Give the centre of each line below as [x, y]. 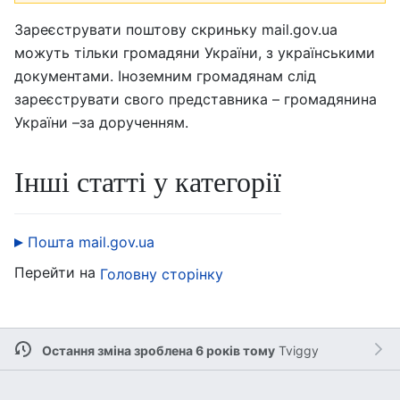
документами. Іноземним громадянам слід [165, 75]
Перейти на [57, 272]
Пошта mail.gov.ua [91, 242]
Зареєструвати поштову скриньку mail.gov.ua [176, 29]
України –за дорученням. [101, 122]
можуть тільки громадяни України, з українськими [195, 52]
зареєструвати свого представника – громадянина [196, 99]
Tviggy [298, 350]
